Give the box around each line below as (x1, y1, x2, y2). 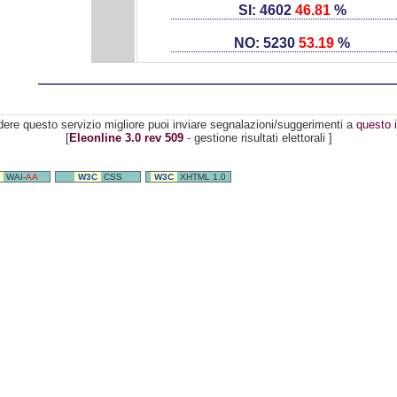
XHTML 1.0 (180, 172, 226, 182)
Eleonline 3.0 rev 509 (68, 131, 183, 144)
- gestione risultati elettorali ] (183, 131, 332, 144)
